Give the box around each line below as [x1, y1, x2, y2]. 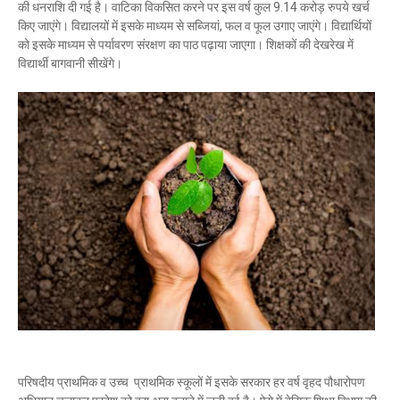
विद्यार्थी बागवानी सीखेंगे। [18, 56, 125, 71]
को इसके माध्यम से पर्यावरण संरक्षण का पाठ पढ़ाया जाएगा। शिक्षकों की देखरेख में [18, 37, 354, 52]
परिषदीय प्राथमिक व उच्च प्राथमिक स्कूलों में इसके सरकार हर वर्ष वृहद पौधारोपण [18, 375, 365, 390]
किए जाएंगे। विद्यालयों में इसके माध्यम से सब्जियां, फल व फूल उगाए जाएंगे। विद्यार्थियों [18, 19, 371, 33]
